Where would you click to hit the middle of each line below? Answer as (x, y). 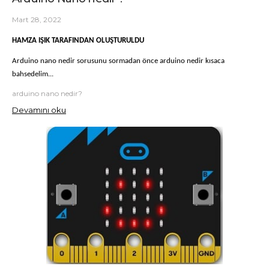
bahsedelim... (33, 74)
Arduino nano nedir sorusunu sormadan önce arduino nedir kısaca (118, 61)
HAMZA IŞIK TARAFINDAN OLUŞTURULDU (78, 40)
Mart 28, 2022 (37, 19)
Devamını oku (39, 110)
